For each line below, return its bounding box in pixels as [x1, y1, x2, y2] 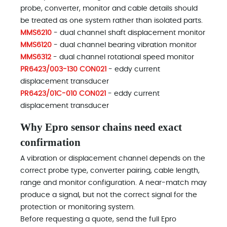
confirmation [20, 136, 81, 148]
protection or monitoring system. [20, 204, 135, 211]
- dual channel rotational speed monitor [51, 54, 194, 61]
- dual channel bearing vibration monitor [52, 42, 197, 49]
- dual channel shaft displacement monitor [52, 29, 205, 36]
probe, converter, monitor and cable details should [20, 5, 198, 12]
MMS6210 [20, 29, 52, 36]
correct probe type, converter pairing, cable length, [20, 167, 200, 174]
